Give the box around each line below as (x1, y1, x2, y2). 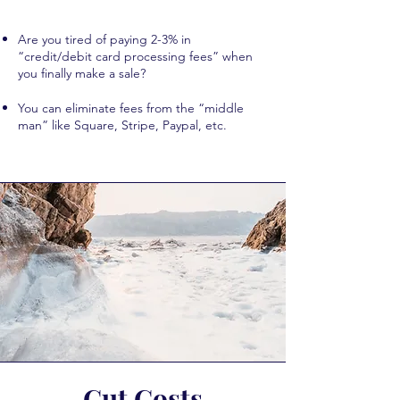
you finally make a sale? (18, 65, 146, 81)
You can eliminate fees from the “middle (18, 100, 244, 116)
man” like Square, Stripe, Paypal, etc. (18, 117, 227, 133)
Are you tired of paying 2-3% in (18, 31, 191, 47)
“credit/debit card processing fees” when (18, 48, 253, 64)
